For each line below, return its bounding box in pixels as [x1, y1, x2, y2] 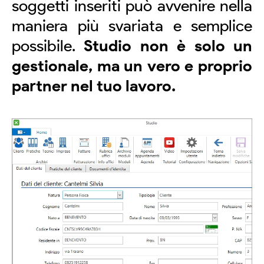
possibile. [12, 35, 84, 55]
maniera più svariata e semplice [12, 15, 252, 35]
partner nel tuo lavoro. [12, 75, 176, 95]
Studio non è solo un [84, 35, 253, 55]
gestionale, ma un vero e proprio [12, 55, 252, 75]
